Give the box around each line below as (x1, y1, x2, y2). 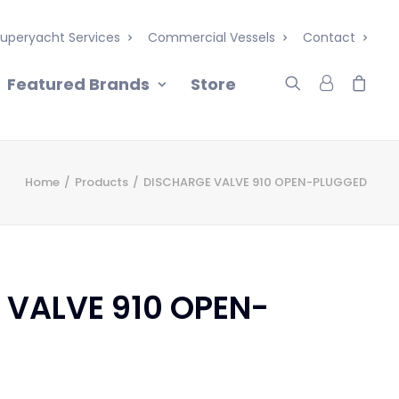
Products (75, 174, 128, 191)
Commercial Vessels (148, 28, 275, 46)
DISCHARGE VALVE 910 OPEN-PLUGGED (143, 174, 367, 191)
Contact (303, 28, 355, 46)
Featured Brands (7, 72, 150, 95)
